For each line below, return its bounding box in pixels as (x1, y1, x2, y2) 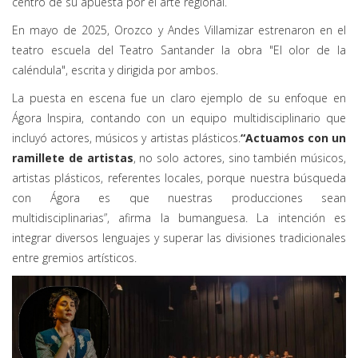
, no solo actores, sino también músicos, (133, 149, 346, 165)
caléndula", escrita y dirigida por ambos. (12, 62, 218, 78)
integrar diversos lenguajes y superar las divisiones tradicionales (12, 229, 346, 245)
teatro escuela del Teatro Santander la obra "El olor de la (12, 42, 346, 58)
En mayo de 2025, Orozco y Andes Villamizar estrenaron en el (12, 22, 346, 38)
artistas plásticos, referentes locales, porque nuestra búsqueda (12, 169, 346, 185)
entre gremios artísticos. (12, 249, 137, 265)
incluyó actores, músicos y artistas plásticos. (12, 129, 241, 145)
